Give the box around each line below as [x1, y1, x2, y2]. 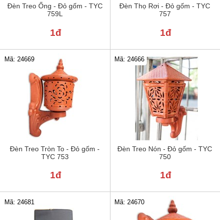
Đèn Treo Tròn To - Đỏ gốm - [10, 144, 100, 153]
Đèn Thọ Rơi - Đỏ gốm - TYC [119, 2, 211, 10]
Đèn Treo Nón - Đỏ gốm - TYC [117, 144, 213, 153]
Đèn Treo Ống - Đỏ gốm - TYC [7, 2, 103, 10]
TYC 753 [41, 152, 69, 161]
